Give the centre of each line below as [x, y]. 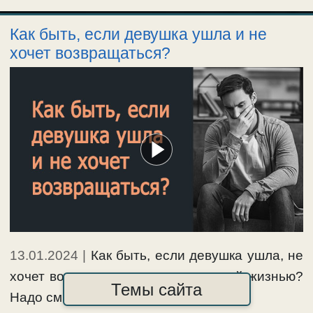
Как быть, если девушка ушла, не [197, 255]
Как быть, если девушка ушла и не [138, 35]
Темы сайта [156, 289]
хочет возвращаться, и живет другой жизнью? [156, 276]
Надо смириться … [70, 297]
